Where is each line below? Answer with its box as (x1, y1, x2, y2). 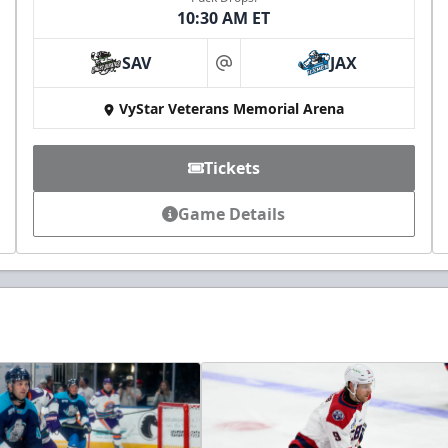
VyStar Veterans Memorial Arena (119, 99, 345, 119)
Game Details (178, 203, 286, 226)
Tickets (203, 157, 260, 180)
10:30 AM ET (177, 7, 271, 30)
